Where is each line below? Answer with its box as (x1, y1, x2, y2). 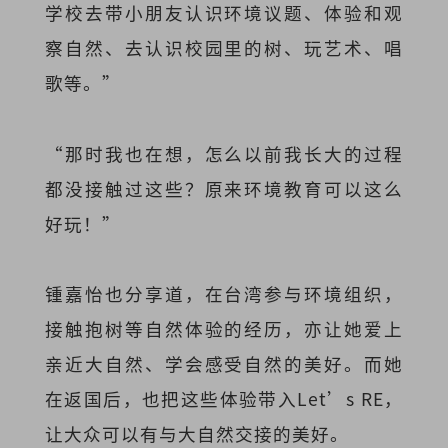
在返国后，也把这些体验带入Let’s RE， (44, 385, 404, 411)
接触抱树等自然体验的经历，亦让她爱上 (44, 315, 404, 341)
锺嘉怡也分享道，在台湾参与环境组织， (44, 280, 404, 306)
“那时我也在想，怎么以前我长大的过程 (44, 140, 404, 166)
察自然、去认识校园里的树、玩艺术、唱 (44, 35, 404, 61)
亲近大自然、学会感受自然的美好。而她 (44, 350, 404, 376)
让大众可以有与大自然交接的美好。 (44, 420, 349, 446)
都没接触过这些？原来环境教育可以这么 (44, 175, 404, 201)
